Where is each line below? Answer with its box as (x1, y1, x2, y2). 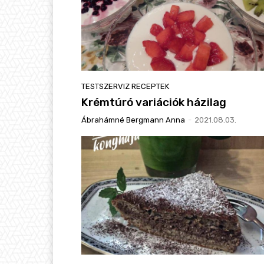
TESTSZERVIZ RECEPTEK (81, 81, 169, 91)
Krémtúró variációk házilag (81, 95, 226, 109)
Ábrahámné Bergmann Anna (81, 115, 185, 124)
